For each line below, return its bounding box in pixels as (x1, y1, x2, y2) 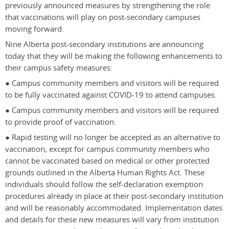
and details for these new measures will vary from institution (5, 214, 219, 225)
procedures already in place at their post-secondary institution (5, 191, 223, 202)
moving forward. (5, 24, 64, 35)
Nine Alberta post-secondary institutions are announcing (5, 39, 203, 50)
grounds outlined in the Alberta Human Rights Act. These (5, 167, 204, 178)
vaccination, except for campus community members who (5, 144, 210, 155)
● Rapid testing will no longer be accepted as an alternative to (5, 132, 220, 143)
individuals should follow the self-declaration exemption (5, 179, 203, 190)
